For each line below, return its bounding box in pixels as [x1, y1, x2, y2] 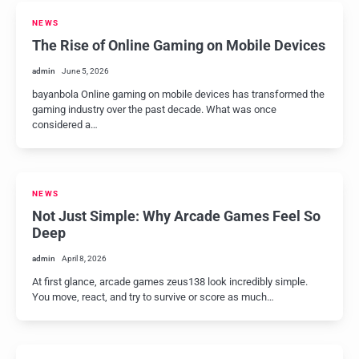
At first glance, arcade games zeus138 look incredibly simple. [32, 276, 308, 288]
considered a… [32, 119, 98, 131]
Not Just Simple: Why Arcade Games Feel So [32, 208, 321, 224]
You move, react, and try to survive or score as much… [32, 291, 274, 303]
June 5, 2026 [62, 67, 109, 75]
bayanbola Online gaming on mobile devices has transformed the [32, 88, 325, 100]
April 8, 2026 [62, 254, 107, 263]
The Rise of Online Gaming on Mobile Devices [32, 37, 325, 54]
